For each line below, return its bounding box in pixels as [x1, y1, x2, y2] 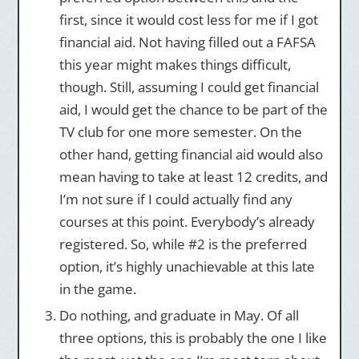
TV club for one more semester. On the [58, 123, 302, 141]
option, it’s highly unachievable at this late [58, 257, 315, 276]
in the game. [58, 280, 136, 298]
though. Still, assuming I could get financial [58, 78, 319, 96]
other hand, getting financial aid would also [58, 145, 323, 163]
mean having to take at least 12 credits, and [58, 167, 328, 186]
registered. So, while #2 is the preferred [58, 235, 307, 253]
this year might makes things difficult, [58, 55, 291, 74]
